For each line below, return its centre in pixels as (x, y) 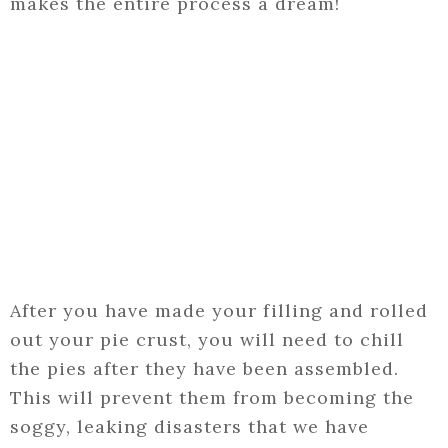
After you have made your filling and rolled (219, 311)
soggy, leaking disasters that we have (189, 427)
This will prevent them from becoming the (212, 398)
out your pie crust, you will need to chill (207, 340)
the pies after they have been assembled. (204, 369)
